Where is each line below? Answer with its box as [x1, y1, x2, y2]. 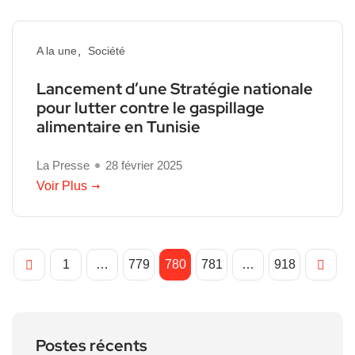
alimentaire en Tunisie [36, 116, 200, 138]
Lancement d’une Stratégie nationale [36, 78, 313, 100]
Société [88, 44, 125, 58]
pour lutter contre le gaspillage [36, 97, 265, 119]
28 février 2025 [105, 158, 182, 173]
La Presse [36, 158, 90, 173]
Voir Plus [36, 179, 87, 193]
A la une [36, 44, 77, 58]
